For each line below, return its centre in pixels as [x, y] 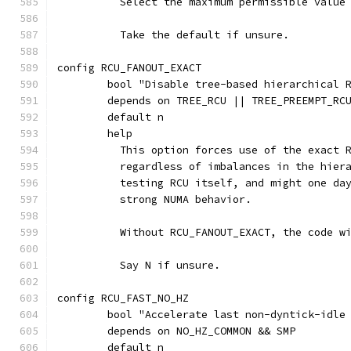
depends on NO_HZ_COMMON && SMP [201, 331]
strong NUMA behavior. [179, 199]
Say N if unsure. [164, 265]
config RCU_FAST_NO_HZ [123, 298]
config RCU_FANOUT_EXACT [129, 68]
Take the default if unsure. [198, 35]
